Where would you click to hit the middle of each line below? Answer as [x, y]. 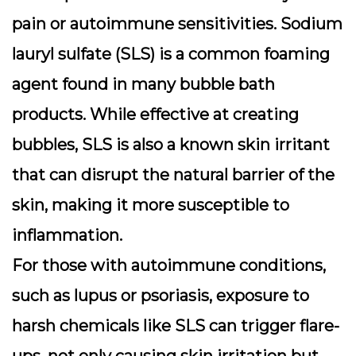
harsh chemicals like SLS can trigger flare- [176, 326]
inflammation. [67, 235]
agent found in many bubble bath [143, 84]
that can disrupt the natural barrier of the [173, 175]
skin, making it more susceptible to [151, 205]
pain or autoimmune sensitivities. [146, 24]
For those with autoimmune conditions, [169, 265]
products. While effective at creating [155, 114]
